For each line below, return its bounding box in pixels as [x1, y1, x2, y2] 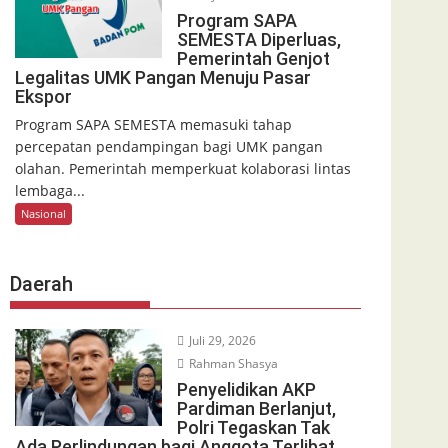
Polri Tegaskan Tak [176, 416, 330, 438]
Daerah [10, 271, 73, 296]
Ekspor [15, 86, 72, 107]
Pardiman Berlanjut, [176, 397, 336, 419]
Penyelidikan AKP [176, 378, 316, 400]
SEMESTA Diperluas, [176, 29, 341, 50]
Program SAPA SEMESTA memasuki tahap [15, 115, 292, 134]
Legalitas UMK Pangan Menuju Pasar [15, 67, 311, 88]
